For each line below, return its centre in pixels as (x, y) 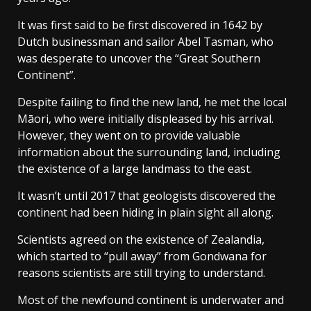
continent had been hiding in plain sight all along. (145, 213)
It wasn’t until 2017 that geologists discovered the (146, 196)
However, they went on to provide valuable (129, 136)
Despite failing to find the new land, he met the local (152, 102)
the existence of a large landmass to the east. (135, 169)
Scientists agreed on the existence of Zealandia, (141, 240)
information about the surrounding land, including (149, 152)
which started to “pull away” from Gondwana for (142, 257)
